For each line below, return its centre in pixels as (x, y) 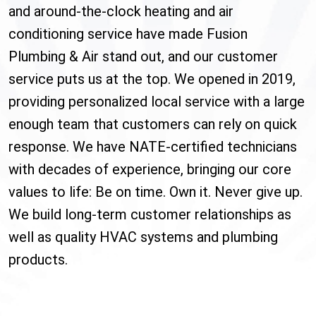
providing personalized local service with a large (157, 102)
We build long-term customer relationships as (150, 215)
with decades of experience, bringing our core (150, 170)
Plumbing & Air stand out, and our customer (143, 57)
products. (38, 260)
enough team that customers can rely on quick (153, 124)
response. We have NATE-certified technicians (153, 147)
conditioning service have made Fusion (128, 34)
